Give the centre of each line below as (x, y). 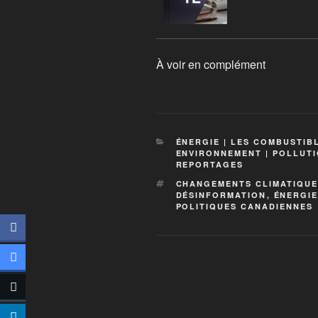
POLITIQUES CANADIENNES (245, 207)
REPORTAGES (210, 165)
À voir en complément (211, 65)
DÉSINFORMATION (221, 195)
